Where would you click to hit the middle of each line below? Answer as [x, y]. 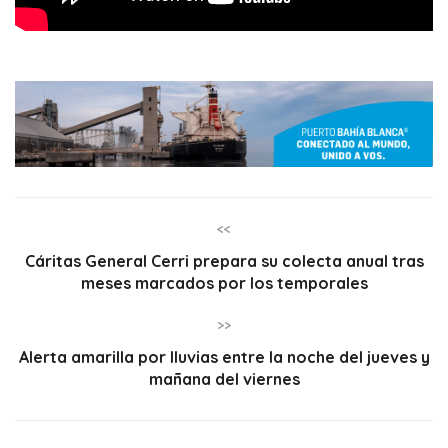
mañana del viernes [224, 378]
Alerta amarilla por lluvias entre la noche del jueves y [224, 356]
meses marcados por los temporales [224, 282]
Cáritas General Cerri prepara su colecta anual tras [224, 260]
